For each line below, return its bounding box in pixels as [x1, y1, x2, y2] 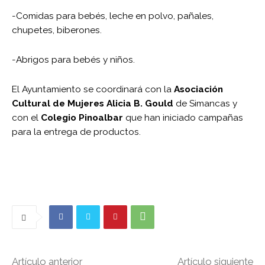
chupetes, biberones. [12, 24, 102, 35]
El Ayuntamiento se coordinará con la [12, 83, 174, 95]
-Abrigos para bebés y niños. [12, 54, 135, 65]
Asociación [174, 83, 223, 95]
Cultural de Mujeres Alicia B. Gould [12, 98, 173, 109]
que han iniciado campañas [123, 112, 243, 123]
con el [12, 112, 41, 123]
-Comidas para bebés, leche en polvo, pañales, [12, 10, 214, 21]
